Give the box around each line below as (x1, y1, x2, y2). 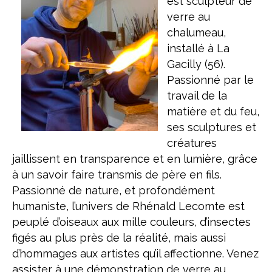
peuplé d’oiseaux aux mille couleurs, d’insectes (12, 216, 251, 228)
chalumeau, (167, 26, 226, 39)
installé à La (167, 42, 229, 55)
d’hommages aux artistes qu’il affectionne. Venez (12, 247, 259, 260)
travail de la (167, 89, 227, 102)
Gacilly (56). (167, 58, 225, 70)
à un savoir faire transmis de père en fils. (12, 168, 222, 181)
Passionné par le (167, 73, 254, 86)
